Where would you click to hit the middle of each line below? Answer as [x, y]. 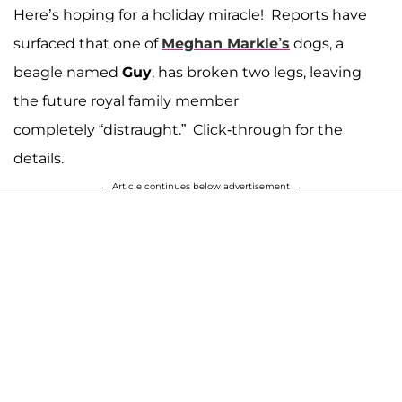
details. [40, 158]
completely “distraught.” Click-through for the [178, 129]
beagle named [68, 72]
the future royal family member [126, 100]
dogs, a [317, 43]
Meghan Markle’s [226, 43]
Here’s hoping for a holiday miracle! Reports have [190, 14]
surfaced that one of [87, 43]
